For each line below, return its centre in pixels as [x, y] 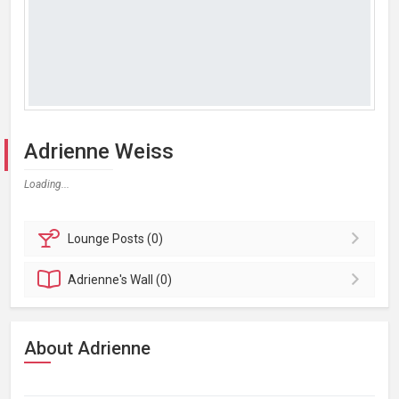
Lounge [90, 239]
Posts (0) [138, 239]
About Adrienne [87, 348]
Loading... [47, 184]
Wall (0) [151, 280]
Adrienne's [99, 280]
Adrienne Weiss [99, 151]
